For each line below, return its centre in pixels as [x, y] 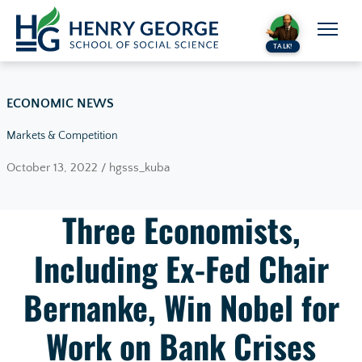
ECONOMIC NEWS [60, 104]
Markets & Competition [62, 136]
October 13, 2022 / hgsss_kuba [88, 168]
